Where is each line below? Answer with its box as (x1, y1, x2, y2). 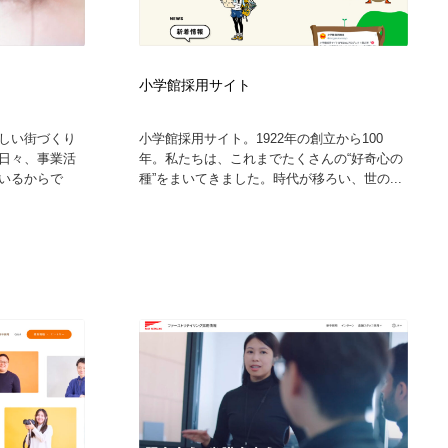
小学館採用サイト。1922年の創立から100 (138, 130, 383, 146)
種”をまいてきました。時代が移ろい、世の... (138, 170, 402, 186)
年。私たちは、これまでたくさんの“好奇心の (138, 150, 403, 166)
